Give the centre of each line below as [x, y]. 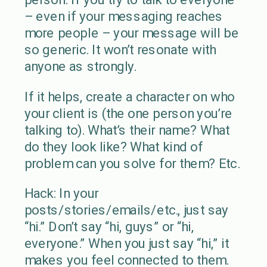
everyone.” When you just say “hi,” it [126, 243]
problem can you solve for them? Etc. [133, 163]
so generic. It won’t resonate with [120, 49]
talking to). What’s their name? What [127, 130]
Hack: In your [61, 193]
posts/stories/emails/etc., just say [126, 210]
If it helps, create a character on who [129, 96]
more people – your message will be [131, 33]
